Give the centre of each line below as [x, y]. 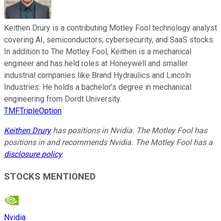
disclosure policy [33, 154]
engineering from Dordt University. [63, 99]
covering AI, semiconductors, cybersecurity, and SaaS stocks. [109, 39]
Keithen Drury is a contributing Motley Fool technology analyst [110, 28]
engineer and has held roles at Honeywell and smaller [96, 63]
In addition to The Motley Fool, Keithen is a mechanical [98, 51]
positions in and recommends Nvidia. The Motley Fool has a [108, 142]
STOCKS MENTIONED [50, 176]
